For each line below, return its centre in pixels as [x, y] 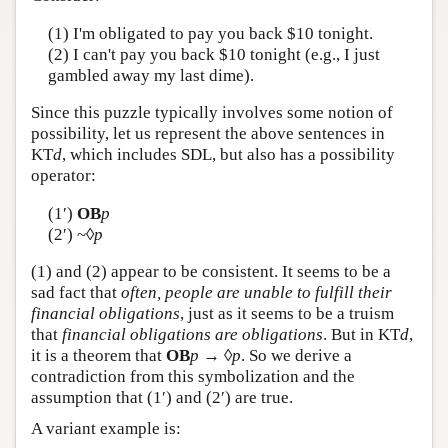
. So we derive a [296, 356]
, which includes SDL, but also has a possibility [228, 155]
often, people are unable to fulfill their [256, 293]
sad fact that [76, 293]
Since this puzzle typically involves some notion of [212, 113]
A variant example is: [106, 429]
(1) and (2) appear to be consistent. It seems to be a [211, 272]
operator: [63, 176]
